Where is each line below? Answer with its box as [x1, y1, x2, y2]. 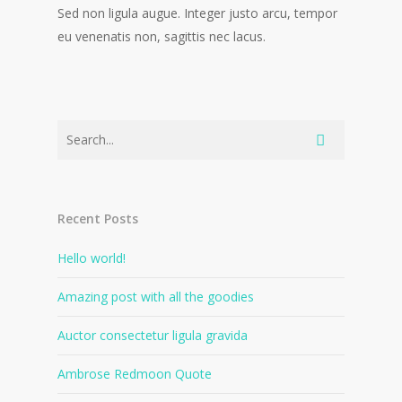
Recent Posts [57, 210, 138, 227]
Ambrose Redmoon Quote [57, 365, 212, 382]
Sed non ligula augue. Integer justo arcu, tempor [57, 4, 337, 22]
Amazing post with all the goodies [57, 288, 254, 305]
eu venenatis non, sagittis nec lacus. [57, 28, 266, 45]
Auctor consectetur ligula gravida [57, 327, 248, 344]
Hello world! [57, 249, 126, 267]
